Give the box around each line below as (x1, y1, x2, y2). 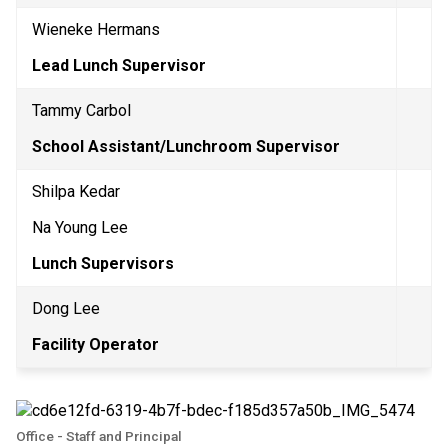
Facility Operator (32, 334, 159, 354)
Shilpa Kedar (32, 181, 120, 201)
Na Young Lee (32, 217, 128, 237)
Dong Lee (32, 298, 100, 318)
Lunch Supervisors (32, 253, 174, 273)
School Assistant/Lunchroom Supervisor (32, 136, 344, 156)
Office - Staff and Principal (16, 427, 182, 444)
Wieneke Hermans (32, 19, 160, 39)
